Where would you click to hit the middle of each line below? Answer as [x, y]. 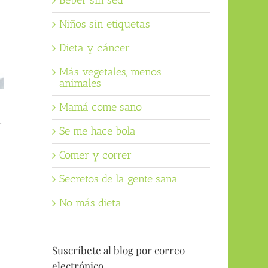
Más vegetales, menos [110, 72]
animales [80, 83]
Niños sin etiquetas [104, 24]
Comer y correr [95, 155]
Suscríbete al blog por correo [118, 250]
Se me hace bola [97, 131]
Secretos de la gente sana [118, 179]
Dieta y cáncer [94, 48]
